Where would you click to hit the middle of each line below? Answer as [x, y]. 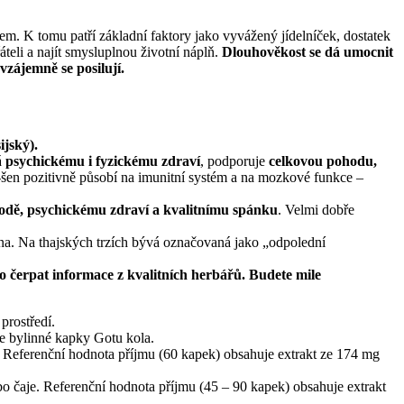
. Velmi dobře [316, 210]
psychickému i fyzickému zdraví [103, 161]
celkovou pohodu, [323, 161]
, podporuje [234, 161]
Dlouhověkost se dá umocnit [308, 52]
